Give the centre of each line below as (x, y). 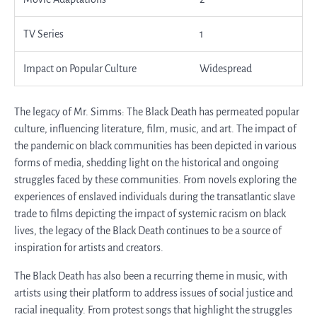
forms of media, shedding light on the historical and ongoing (146, 163)
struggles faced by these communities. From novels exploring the (155, 180)
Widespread (226, 69)
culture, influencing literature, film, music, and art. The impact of (155, 129)
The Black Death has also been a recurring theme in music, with (151, 276)
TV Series (44, 34)
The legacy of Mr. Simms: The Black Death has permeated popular (157, 112)
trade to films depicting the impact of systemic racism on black (150, 214)
